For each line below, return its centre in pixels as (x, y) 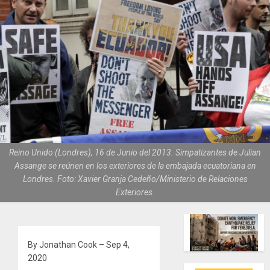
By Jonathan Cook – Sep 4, (79, 245)
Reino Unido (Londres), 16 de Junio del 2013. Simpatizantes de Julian (135, 153)
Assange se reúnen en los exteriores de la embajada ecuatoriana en (135, 166)
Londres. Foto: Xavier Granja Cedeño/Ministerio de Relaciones (135, 179)
